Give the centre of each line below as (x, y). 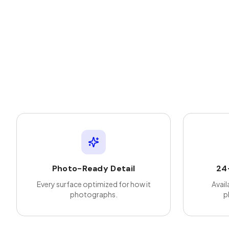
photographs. (94, 194)
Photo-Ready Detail (94, 168)
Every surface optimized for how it (94, 184)
